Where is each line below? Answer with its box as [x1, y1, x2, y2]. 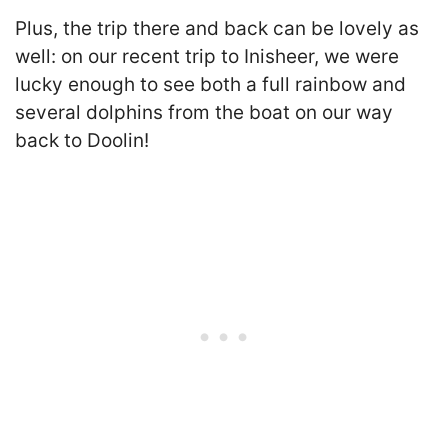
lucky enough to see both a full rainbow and [15, 73, 406, 97]
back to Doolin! [15, 129, 149, 153]
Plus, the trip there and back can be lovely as [15, 17, 419, 41]
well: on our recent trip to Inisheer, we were [15, 45, 399, 69]
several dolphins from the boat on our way [15, 101, 393, 125]
